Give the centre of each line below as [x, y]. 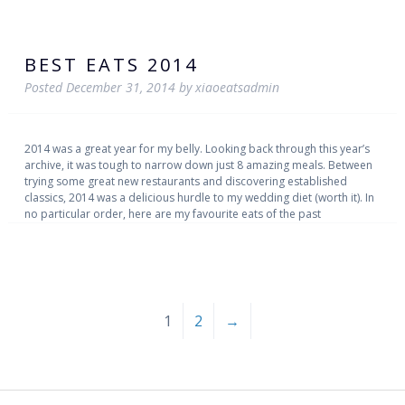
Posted [45, 88]
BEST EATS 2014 [111, 65]
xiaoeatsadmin [237, 88]
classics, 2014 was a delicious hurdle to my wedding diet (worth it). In [199, 197]
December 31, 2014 [120, 88]
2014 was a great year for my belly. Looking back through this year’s [197, 148]
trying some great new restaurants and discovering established [185, 181]
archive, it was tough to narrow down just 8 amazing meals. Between [198, 165]
